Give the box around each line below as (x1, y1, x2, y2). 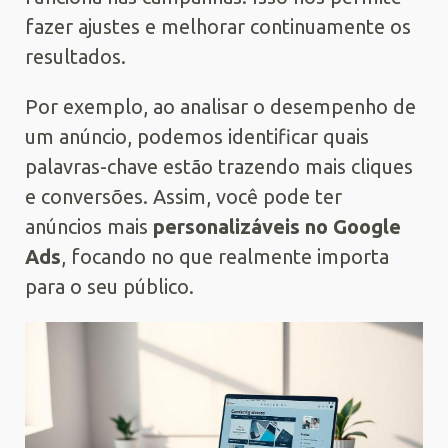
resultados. (25, 44, 126, 68)
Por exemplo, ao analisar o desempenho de (25, 94, 416, 118)
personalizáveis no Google (153, 214, 401, 238)
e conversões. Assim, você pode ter (25, 184, 342, 208)
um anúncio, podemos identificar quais (25, 124, 369, 148)
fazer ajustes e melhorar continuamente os (25, 14, 411, 38)
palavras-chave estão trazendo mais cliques (25, 154, 413, 178)
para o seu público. (25, 274, 194, 298)
